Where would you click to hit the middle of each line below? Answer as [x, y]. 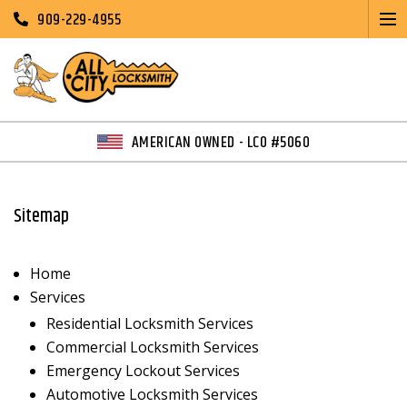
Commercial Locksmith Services [153, 347]
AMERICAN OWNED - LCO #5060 [221, 143]
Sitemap [41, 217]
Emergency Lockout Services [143, 371]
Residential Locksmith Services [150, 324]
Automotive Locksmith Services [152, 395]
